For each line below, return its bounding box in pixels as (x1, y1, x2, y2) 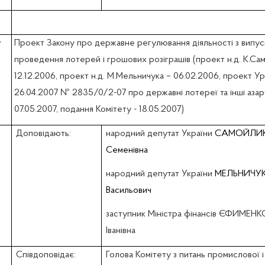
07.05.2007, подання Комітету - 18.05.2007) (14, 105, 185, 115)
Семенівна (105, 146, 148, 156)
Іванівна (105, 226, 135, 236)
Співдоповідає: (15, 250, 76, 260)
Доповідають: (15, 129, 71, 139)
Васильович (105, 186, 151, 196)
